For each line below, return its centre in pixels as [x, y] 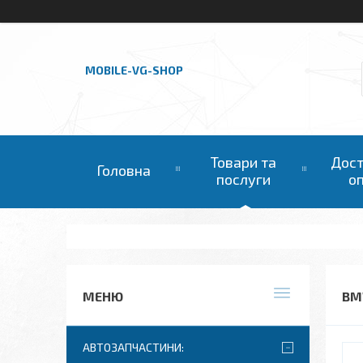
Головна [123, 170]
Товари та [243, 162]
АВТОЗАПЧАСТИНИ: [133, 347]
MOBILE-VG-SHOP [134, 70]
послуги [243, 179]
